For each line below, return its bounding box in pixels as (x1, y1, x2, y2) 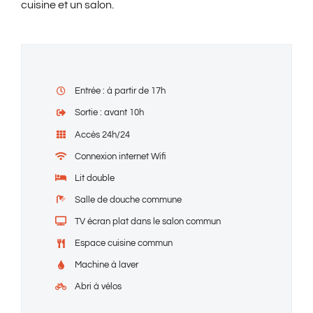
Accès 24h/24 (75, 129, 131, 140)
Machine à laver (75, 260, 139, 270)
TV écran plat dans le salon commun (75, 216, 221, 226)
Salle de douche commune (75, 194, 182, 205)
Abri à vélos (75, 282, 122, 292)
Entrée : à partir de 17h (75, 86, 166, 96)
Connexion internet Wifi (75, 151, 166, 161)
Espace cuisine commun (75, 238, 173, 249)
